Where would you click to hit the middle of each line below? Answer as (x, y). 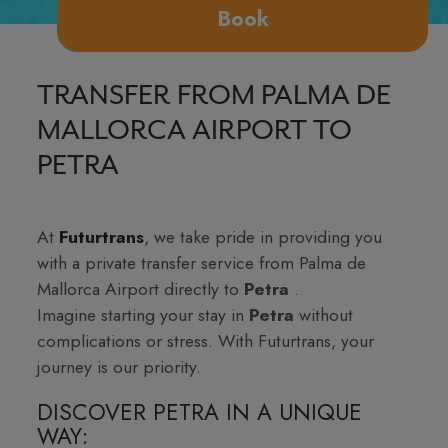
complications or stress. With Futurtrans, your (206, 340)
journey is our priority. (119, 366)
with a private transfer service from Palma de (202, 262)
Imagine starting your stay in (143, 314)
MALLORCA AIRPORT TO (195, 130)
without (326, 314)
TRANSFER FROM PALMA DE (214, 95)
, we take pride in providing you (263, 236)
